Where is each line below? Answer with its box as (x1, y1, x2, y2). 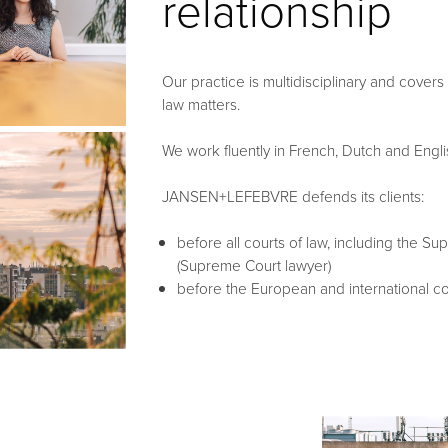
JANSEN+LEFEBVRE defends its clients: (161, 184, 424, 207)
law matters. (161, 92, 240, 115)
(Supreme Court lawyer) (176, 253, 331, 276)
